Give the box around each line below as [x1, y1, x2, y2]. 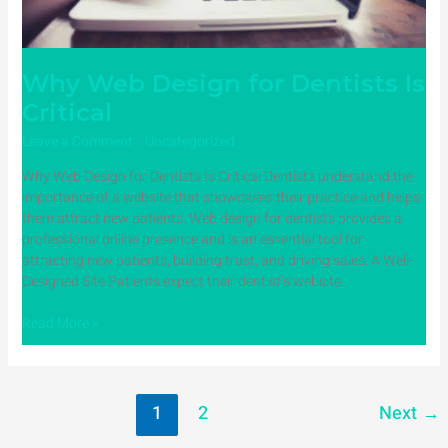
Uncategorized [144, 130, 235, 152]
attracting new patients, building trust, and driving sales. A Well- [21, 249, 413, 271]
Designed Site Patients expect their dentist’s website [21, 270, 341, 292]
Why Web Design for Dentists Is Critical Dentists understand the [21, 165, 413, 187]
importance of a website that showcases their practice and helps [21, 186, 420, 208]
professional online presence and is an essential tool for [21, 228, 363, 250]
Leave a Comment [21, 130, 133, 152]
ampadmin [265, 130, 333, 152]
